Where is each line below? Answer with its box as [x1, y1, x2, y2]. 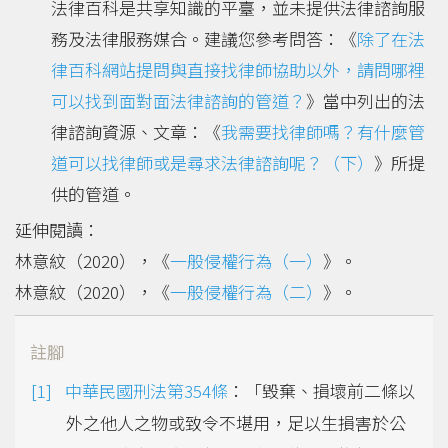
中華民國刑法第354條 [65, 378, 228, 404]
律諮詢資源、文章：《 [51, 119, 221, 145]
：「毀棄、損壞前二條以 [228, 378, 415, 404]
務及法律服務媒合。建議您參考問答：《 [51, 26, 357, 52]
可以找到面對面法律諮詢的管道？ [51, 88, 306, 114]
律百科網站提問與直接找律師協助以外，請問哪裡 [51, 57, 425, 83]
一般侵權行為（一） [170, 248, 323, 274]
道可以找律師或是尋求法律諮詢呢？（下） [51, 150, 374, 176]
